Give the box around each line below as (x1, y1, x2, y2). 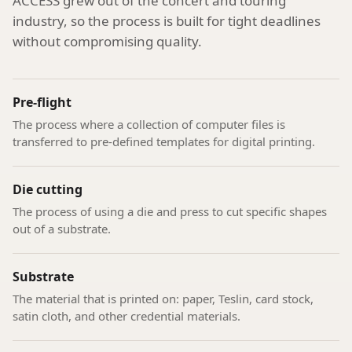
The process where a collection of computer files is (13, 116, 285, 133)
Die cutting (13, 181, 82, 199)
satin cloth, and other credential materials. (13, 308, 240, 324)
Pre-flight (13, 93, 71, 112)
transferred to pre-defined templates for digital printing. (13, 134, 315, 150)
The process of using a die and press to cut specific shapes (13, 203, 327, 220)
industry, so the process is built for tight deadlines (13, 12, 321, 31)
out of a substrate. (13, 221, 111, 237)
